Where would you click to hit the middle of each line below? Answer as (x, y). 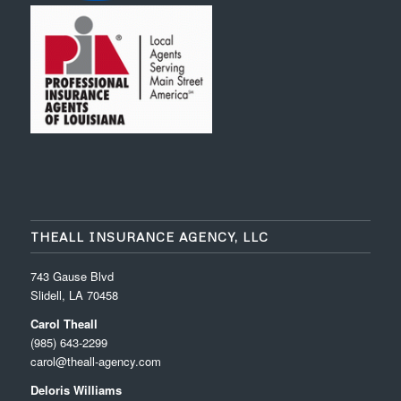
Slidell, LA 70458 (74, 294)
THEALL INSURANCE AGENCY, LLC (149, 236)
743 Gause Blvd (72, 276)
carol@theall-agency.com (95, 361)
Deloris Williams (76, 389)
